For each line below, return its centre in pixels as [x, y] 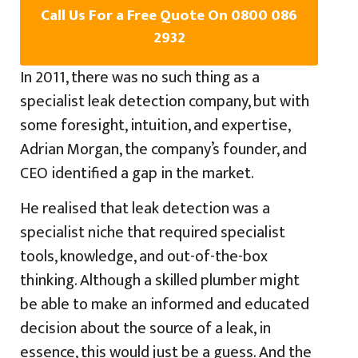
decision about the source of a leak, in [145, 329]
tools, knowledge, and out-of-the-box [144, 257]
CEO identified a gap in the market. [137, 173]
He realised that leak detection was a [145, 209]
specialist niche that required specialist [153, 233]
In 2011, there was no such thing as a [140, 77]
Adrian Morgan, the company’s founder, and [163, 149]
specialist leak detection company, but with [165, 101]
